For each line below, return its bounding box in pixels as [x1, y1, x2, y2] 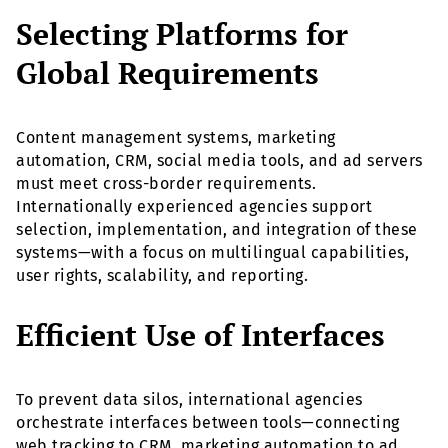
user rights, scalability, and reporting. [16, 265, 308, 285]
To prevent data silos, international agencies [16, 389, 363, 409]
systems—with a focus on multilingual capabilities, [16, 242, 409, 262]
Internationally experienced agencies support [16, 196, 372, 216]
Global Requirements [16, 52, 319, 93]
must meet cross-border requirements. [16, 173, 316, 193]
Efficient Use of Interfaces [16, 314, 385, 355]
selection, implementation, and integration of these [16, 219, 418, 239]
